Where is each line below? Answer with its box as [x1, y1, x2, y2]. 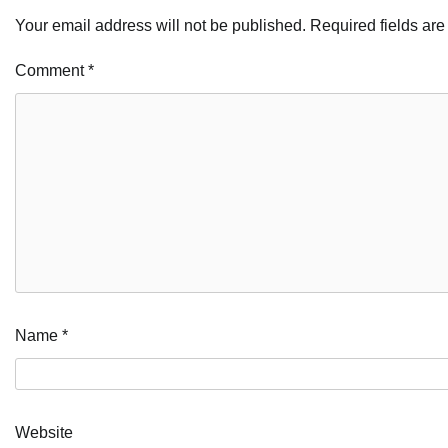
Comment [15, 61, 88, 79]
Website [15, 423, 73, 441]
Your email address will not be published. [15, 16, 306, 34]
